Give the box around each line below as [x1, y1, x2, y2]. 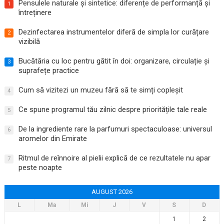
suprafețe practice [18, 66, 79, 75]
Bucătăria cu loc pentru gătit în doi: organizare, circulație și [18, 56, 209, 66]
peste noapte [18, 163, 62, 172]
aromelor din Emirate [18, 134, 87, 143]
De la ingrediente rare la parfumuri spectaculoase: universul [18, 124, 212, 134]
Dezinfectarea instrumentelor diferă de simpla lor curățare [18, 27, 209, 37]
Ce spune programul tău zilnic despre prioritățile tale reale [18, 105, 207, 114]
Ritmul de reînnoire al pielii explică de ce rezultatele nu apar [18, 153, 210, 163]
